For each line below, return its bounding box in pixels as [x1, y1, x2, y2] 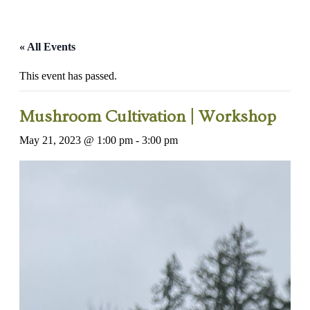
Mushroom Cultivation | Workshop [19, 107, 276, 126]
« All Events [19, 41, 75, 53]
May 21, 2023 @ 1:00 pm [19, 134, 133, 146]
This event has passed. [19, 70, 117, 82]
